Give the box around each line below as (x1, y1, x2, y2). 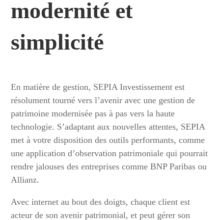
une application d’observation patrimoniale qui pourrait (11, 148, 208, 159)
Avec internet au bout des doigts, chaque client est (11, 197, 191, 207)
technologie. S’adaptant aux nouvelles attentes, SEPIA (11, 122, 205, 132)
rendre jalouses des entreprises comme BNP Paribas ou (11, 162, 207, 172)
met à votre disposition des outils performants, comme (11, 135, 205, 145)
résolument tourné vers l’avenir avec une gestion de (11, 95, 195, 106)
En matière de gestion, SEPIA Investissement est (11, 82, 185, 92)
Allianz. (11, 175, 40, 185)
